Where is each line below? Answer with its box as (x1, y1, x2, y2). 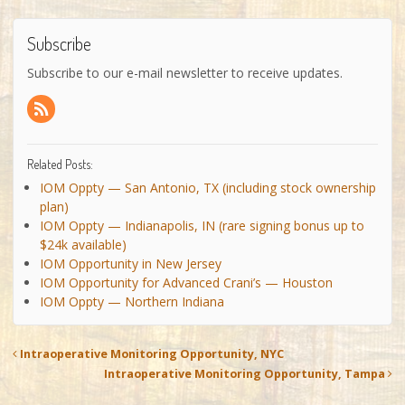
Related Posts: (27, 156, 93, 173)
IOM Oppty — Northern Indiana (40, 293, 224, 311)
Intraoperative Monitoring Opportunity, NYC (17, 346, 284, 363)
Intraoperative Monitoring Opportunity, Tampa (104, 366, 388, 382)
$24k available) (40, 236, 127, 254)
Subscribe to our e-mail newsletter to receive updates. (27, 63, 343, 81)
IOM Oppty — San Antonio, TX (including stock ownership (40, 179, 376, 197)
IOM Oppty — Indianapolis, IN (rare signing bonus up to (40, 217, 364, 235)
